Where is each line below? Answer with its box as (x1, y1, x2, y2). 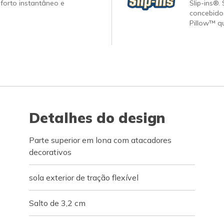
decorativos (29, 147, 72, 157)
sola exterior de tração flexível (29, 172, 139, 182)
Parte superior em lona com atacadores (29, 135, 172, 145)
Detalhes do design (29, 109, 165, 126)
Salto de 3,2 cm (29, 198, 86, 208)
